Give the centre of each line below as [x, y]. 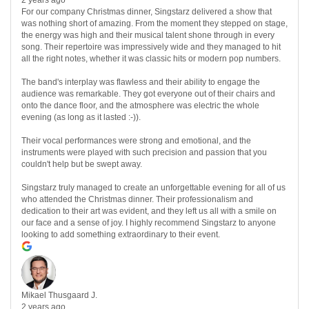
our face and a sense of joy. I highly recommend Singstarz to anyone [149, 223]
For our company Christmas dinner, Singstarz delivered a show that [147, 12]
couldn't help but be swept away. [82, 165]
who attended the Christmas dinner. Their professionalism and [137, 200]
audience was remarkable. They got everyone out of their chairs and [148, 94]
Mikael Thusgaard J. [59, 296]
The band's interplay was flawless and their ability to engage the [141, 82]
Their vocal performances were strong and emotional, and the [136, 141]
